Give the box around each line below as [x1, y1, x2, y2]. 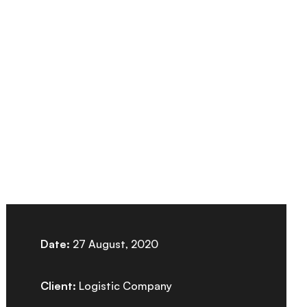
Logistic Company [76, 278, 173, 293]
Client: [40, 278, 77, 293]
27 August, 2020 [70, 236, 159, 251]
